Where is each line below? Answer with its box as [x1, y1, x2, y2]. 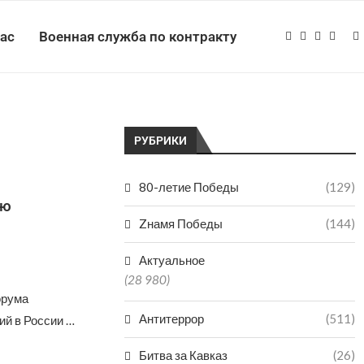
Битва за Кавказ [139, 348, 228, 362]
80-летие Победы [139, 180, 240, 194]
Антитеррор [139, 311, 205, 326]
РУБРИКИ [134, 134, 188, 147]
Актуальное [139, 253, 206, 267]
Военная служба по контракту [39, 28, 236, 45]
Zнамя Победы [139, 216, 223, 231]
